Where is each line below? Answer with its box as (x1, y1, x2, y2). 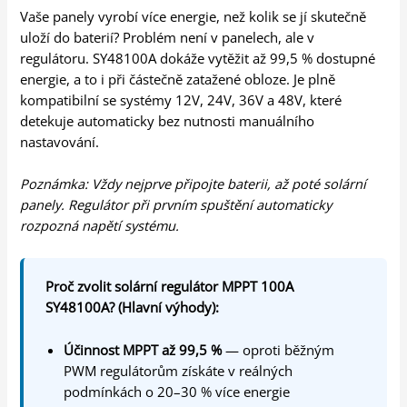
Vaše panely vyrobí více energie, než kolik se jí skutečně (20, 7, 367, 25)
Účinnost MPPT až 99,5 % (64, 340, 223, 359)
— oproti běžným (222, 340, 335, 359)
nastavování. (20, 133, 100, 151)
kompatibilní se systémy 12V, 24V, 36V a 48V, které (20, 91, 342, 109)
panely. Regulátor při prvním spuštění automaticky (20, 195, 333, 214)
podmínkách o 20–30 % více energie (64, 382, 291, 401)
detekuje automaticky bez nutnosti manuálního (20, 112, 315, 130)
